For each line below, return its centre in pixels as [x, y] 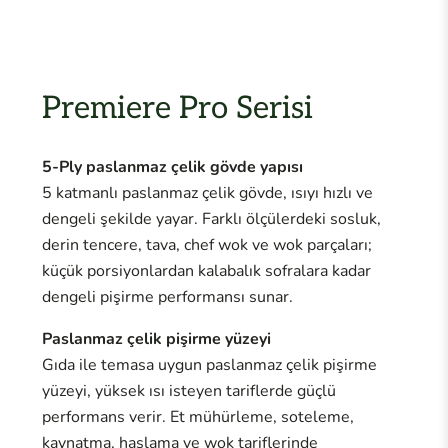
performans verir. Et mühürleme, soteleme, [197, 417]
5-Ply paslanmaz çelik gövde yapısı [172, 167]
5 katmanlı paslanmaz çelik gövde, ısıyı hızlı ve [207, 193]
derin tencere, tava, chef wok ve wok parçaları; [206, 245]
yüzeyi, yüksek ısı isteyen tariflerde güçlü [188, 391]
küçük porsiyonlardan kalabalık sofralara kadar [206, 271]
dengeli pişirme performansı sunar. [167, 297]
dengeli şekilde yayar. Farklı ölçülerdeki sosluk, [211, 219]
